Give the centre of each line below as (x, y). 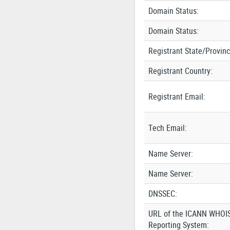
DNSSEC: (162, 194)
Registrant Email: (177, 97)
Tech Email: (167, 128)
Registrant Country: (180, 71)
